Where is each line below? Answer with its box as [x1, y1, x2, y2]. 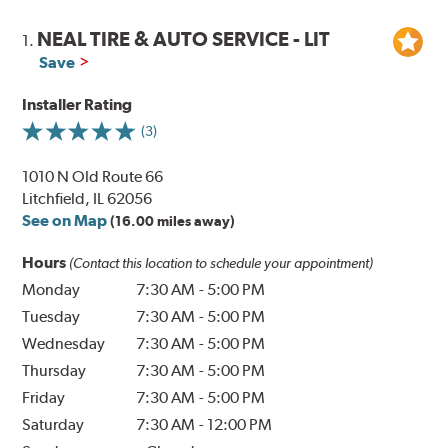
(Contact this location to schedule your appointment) [69, 255, 374, 272]
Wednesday [22, 334, 106, 354]
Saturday [22, 415, 85, 435]
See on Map [22, 211, 108, 231]
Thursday [22, 361, 87, 381]
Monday [22, 280, 81, 300]
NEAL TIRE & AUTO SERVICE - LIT [37, 27, 331, 52]
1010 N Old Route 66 [22, 167, 164, 187]
